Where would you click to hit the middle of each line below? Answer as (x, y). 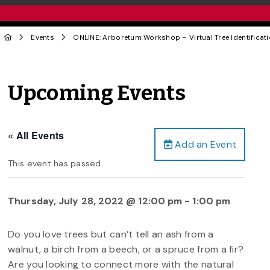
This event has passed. (55, 163)
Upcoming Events (97, 93)
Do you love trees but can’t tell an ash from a (111, 234)
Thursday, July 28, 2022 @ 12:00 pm (95, 201)
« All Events (36, 135)
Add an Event (204, 144)
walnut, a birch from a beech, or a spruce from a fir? (126, 249)
